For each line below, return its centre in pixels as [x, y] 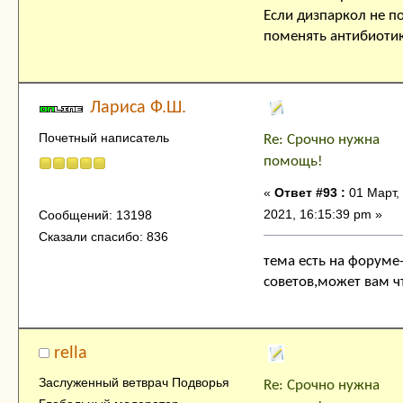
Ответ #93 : [310, 193]
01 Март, [372, 193]
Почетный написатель [103, 137]
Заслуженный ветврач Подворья [134, 383]
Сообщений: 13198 [95, 215]
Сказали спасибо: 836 [103, 236]
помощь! [293, 162]
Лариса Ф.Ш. [139, 108]
